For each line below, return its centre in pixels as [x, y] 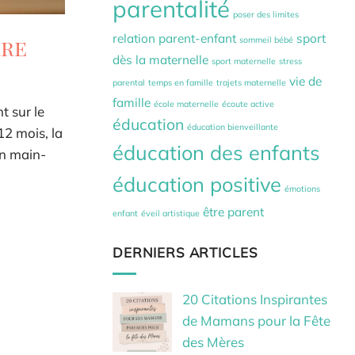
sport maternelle [244, 61]
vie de [305, 80]
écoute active [248, 103]
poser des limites [266, 14]
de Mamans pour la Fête [256, 320]
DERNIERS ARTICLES [185, 253]
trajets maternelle [251, 82]
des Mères [213, 342]
